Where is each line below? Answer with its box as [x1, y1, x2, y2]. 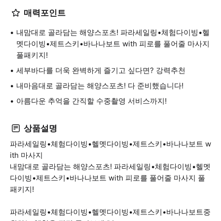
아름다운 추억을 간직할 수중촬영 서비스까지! [16, 96, 167, 106]
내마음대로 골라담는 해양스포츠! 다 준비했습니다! [16, 81, 184, 90]
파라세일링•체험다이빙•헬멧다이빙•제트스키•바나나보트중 [10, 207, 211, 217]
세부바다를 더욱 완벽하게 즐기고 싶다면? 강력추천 [16, 66, 185, 75]
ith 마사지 [10, 150, 43, 160]
